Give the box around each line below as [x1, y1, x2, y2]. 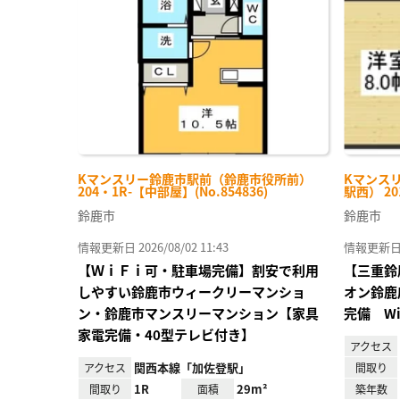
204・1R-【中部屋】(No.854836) [78, 182, 268, 201]
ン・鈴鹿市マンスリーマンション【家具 [78, 304, 319, 323]
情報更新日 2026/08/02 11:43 [78, 238, 229, 256]
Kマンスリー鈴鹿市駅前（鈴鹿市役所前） [78, 170, 312, 188]
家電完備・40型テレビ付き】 [78, 325, 254, 345]
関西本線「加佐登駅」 [134, 359, 250, 377]
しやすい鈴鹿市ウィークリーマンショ [78, 282, 305, 302]
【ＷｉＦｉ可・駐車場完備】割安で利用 [78, 261, 319, 280]
